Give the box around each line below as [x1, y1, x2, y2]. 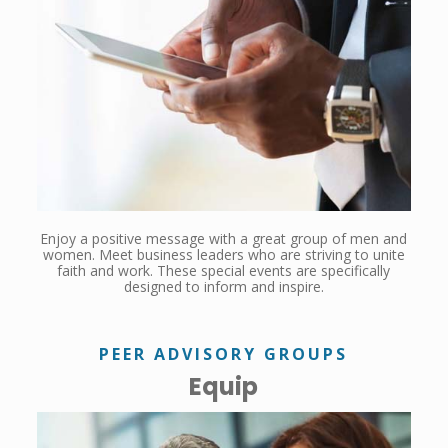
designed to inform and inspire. [123, 276, 324, 296]
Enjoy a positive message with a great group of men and [40, 228, 408, 248]
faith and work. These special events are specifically [57, 260, 391, 280]
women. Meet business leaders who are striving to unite [42, 244, 405, 264]
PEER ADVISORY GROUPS [99, 342, 349, 365]
